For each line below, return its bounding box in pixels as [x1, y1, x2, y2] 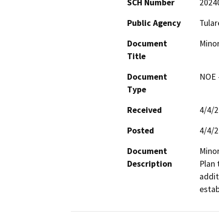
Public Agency [127, 17, 181, 28]
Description [127, 158, 172, 169]
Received [127, 104, 162, 115]
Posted [127, 125, 154, 136]
